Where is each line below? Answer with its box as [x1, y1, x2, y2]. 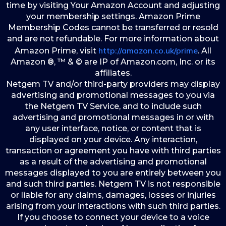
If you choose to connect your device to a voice [17, 212, 209, 222]
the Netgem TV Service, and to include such [24, 101, 202, 111]
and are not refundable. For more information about [7, 34, 219, 43]
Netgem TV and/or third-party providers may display [6, 79, 220, 89]
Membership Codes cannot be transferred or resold [8, 23, 218, 32]
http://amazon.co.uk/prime [98, 45, 198, 55]
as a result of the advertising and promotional [19, 157, 207, 166]
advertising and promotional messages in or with [12, 112, 214, 122]
